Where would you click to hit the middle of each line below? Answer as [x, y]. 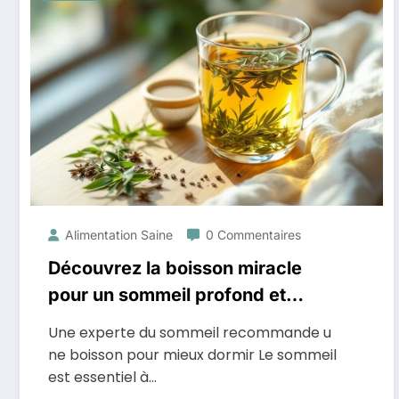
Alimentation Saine [119, 235]
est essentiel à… [102, 377]
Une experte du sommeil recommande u [190, 333]
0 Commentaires [253, 235]
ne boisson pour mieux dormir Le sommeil [192, 355]
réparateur [94, 322]
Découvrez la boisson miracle [175, 268]
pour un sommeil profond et [167, 295]
